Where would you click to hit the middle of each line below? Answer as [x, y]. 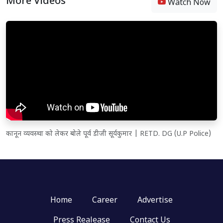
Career [105, 201]
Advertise [155, 201]
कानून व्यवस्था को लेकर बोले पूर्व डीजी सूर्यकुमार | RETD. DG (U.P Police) [109, 134]
